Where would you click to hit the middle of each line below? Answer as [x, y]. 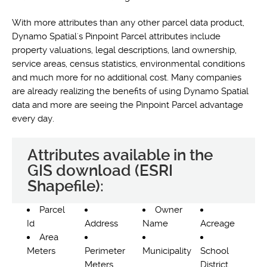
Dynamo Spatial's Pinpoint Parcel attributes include [116, 36]
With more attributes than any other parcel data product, [128, 23]
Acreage [218, 223]
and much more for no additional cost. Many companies [127, 77]
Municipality [167, 251]
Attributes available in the [120, 155]
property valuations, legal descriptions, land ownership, [124, 50]
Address [101, 223]
